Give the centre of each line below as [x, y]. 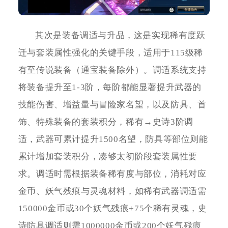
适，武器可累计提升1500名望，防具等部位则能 [113, 139]
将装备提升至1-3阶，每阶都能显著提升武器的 [110, 88]
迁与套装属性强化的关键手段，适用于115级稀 [110, 53]
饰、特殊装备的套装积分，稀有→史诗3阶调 [106, 122]
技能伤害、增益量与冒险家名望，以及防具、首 [112, 105]
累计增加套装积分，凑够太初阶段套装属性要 [108, 157]
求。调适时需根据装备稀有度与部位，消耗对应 [112, 174]
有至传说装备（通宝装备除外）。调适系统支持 [112, 70]
